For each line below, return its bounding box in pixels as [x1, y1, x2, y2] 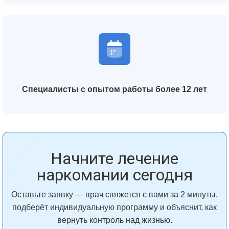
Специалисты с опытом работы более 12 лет [22, 85, 207, 94]
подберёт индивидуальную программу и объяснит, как [12, 203, 217, 212]
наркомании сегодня [36, 165, 193, 185]
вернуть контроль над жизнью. [57, 216, 172, 224]
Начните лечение [51, 149, 178, 168]
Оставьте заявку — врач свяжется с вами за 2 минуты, [11, 190, 218, 199]
